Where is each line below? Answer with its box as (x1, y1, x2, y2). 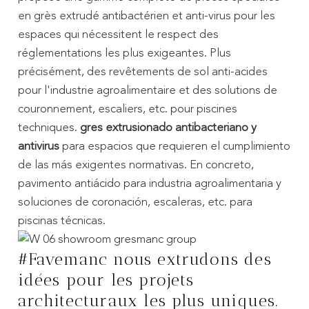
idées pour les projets (17, 270, 195, 290)
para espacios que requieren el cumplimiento (59, 140, 290, 152)
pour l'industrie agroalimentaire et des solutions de (17, 84, 277, 97)
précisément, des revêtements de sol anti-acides (17, 66, 268, 78)
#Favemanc (17, 249, 114, 269)
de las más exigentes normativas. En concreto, (17, 159, 254, 171)
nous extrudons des (113, 249, 272, 269)
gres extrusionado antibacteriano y (77, 121, 257, 134)
